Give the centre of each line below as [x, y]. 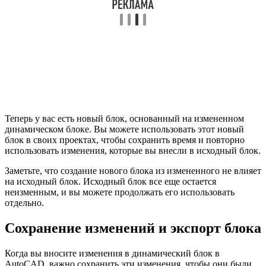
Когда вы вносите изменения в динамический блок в [112, 253]
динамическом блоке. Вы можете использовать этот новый [124, 129]
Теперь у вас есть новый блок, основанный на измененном [124, 118]
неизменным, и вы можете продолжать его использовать [120, 192]
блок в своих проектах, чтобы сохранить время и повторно [125, 140]
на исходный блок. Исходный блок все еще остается [110, 181]
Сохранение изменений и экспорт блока [133, 228]
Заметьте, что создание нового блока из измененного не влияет [133, 170]
